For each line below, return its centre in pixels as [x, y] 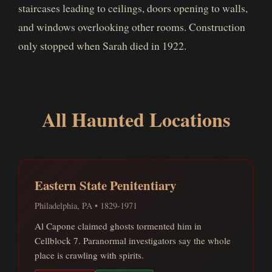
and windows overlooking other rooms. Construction [132, 27]
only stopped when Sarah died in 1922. [102, 46]
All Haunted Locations [136, 119]
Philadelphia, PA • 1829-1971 [86, 206]
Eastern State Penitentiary [105, 185]
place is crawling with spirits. [89, 255]
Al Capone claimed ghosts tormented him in [118, 226]
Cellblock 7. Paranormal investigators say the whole [133, 240]
